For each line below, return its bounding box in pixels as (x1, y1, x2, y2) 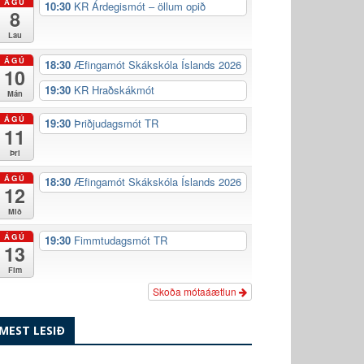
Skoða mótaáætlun (153, 284, 239, 299)
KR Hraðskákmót (73, 82, 154, 98)
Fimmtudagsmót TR (73, 232, 167, 249)
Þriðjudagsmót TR (73, 115, 158, 131)
